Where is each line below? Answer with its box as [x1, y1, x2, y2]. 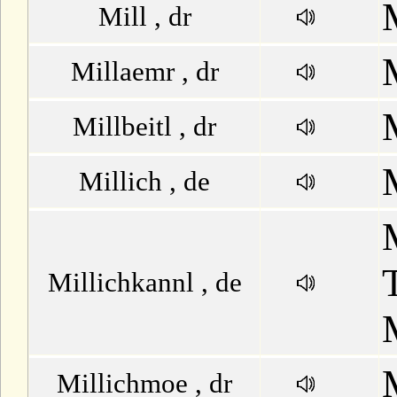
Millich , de [79, 166, 210, 197]
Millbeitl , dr [73, 111, 216, 142]
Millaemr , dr [70, 56, 219, 87]
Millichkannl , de [47, 267, 242, 298]
